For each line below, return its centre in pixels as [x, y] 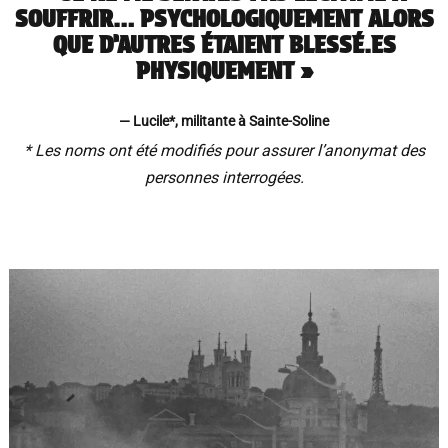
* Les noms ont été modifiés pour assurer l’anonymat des [224, 150]
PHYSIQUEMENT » [224, 70]
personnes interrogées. [224, 177]
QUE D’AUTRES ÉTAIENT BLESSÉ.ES [224, 44]
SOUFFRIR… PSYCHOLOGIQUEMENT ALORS [224, 18]
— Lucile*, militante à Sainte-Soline [224, 121]
